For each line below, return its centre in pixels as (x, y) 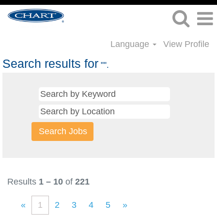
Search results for (50, 64)
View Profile (186, 44)
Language (131, 44)
